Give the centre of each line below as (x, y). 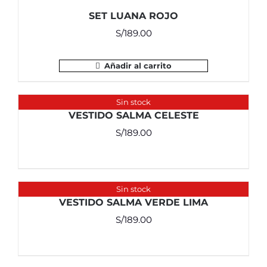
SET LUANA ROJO (133, 16)
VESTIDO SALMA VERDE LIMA (133, 202)
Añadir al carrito (138, 66)
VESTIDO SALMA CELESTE (133, 115)
